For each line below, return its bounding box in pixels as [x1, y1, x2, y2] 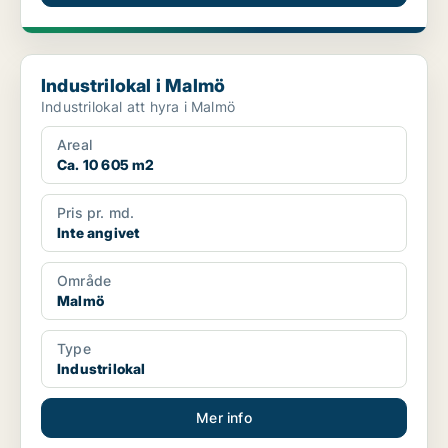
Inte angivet [57, 224, 140, 242]
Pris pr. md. [57, 204, 135, 222]
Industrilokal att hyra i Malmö [41, 98, 235, 116]
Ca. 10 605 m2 [57, 156, 155, 174]
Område [57, 272, 112, 290]
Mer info [196, 409, 252, 427]
